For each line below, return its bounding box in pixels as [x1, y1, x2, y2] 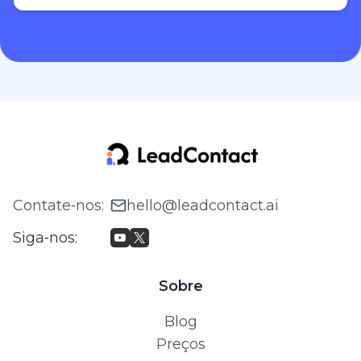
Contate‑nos [13, 196, 102, 214]
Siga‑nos [13, 228, 75, 247]
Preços [156, 334, 205, 353]
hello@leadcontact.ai [127, 196, 279, 214]
